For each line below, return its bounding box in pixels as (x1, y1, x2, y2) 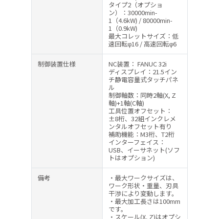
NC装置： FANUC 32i (109, 59, 167, 68)
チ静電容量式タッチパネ (109, 74, 178, 84)
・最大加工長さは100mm (109, 196, 180, 206)
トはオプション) (109, 153, 155, 162)
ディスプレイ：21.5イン (109, 66, 177, 76)
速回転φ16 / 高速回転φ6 (109, 39, 176, 48)
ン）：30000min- (109, 7, 157, 17)
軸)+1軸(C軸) (109, 98, 144, 108)
